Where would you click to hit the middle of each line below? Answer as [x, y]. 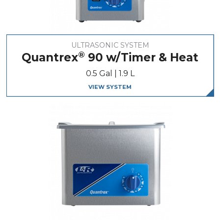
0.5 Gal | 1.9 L [110, 74]
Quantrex [50, 58]
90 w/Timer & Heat [142, 58]
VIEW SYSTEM [110, 87]
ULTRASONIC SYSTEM [110, 45]
